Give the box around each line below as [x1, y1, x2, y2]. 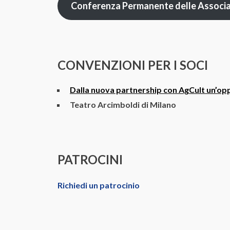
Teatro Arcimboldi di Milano [70, 100, 176, 110]
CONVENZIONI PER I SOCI [57, 57, 208, 73]
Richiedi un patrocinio [57, 180, 140, 190]
